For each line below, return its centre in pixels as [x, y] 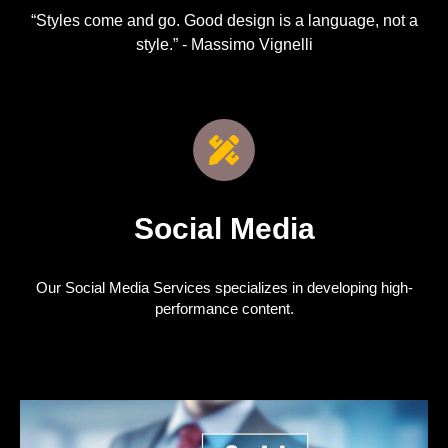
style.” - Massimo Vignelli [224, 44]
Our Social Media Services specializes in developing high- [224, 287]
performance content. [224, 308]
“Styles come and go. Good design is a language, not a [224, 20]
